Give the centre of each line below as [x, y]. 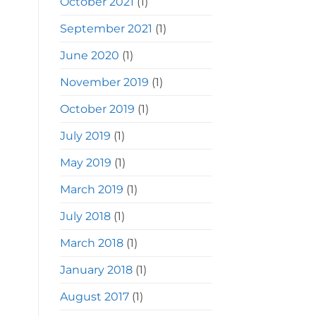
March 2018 [91, 243]
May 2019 [85, 163]
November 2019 [104, 83]
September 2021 [106, 29]
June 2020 [89, 56]
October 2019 [97, 109]
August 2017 [94, 297]
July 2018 [85, 217]
